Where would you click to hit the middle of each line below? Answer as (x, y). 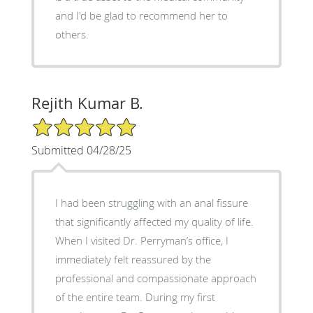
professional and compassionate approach (155, 278)
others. (72, 35)
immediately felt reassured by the (133, 260)
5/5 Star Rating (66, 123)
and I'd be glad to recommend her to (141, 16)
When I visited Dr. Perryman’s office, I (141, 241)
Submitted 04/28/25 (81, 151)
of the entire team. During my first (135, 297)
